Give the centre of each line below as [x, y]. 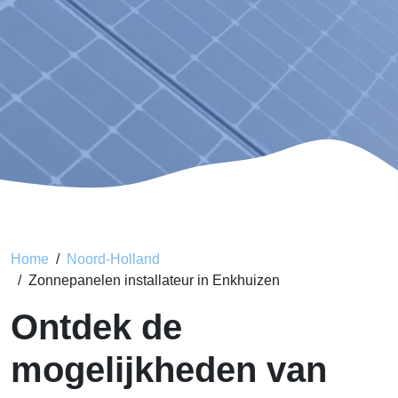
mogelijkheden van [169, 370]
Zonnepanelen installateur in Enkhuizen [154, 280]
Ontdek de [96, 327]
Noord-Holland [113, 259]
